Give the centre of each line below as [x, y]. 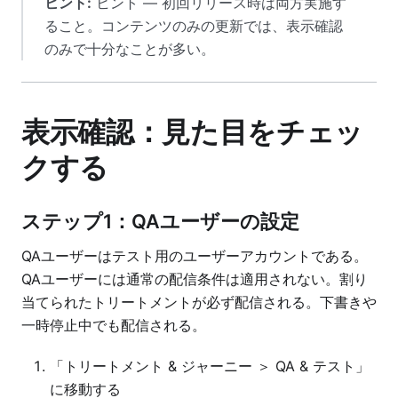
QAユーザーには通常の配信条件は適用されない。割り [195, 279]
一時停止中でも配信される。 [114, 325]
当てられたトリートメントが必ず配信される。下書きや [199, 302]
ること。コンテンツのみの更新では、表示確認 [194, 26]
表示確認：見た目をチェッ [193, 131]
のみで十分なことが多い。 [130, 49]
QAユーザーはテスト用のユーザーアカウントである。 [195, 255]
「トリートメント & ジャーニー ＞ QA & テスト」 [210, 366]
